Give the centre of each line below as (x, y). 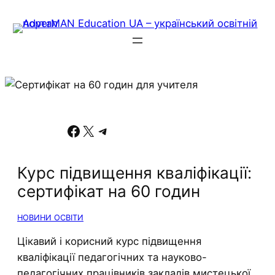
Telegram (102, 130)
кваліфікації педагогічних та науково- (112, 258)
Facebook (70, 130)
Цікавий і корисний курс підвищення (109, 242)
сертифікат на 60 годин (109, 192)
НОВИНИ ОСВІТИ (50, 217)
